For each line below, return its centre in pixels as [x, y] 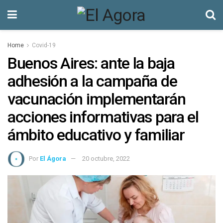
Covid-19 [44, 45]
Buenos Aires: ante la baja [91, 63]
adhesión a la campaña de [92, 81]
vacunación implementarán [97, 99]
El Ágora [53, 158]
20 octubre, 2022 [106, 158]
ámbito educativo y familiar [96, 135]
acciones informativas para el [103, 117]
